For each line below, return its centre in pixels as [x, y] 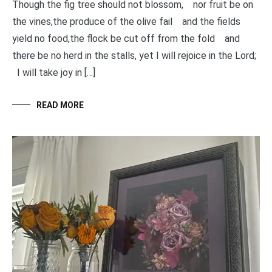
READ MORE [60, 105]
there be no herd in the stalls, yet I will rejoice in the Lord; [135, 56]
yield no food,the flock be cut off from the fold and [126, 39]
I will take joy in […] [54, 73]
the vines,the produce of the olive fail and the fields [126, 22]
